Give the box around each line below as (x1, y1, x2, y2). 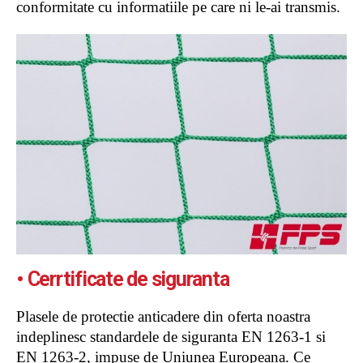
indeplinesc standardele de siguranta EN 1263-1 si (16, 327, 326, 345)
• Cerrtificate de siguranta (16, 267, 229, 291)
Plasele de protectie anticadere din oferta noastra (16, 307, 310, 325)
